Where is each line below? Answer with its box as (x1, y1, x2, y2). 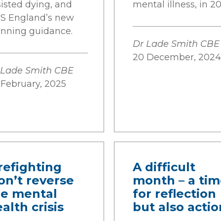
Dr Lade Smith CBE (133, 38, 220, 49)
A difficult (133, 160, 195, 174)
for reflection (133, 186, 216, 201)
